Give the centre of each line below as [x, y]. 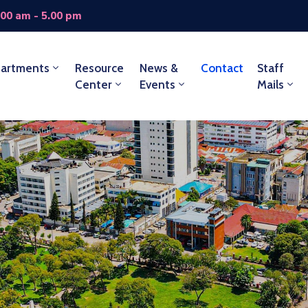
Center [94, 85]
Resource [100, 68]
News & [159, 68]
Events [158, 85]
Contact [222, 68]
